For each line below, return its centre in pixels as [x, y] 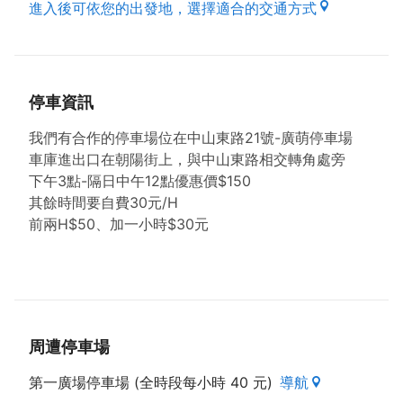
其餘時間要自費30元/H [103, 202]
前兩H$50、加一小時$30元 [119, 224]
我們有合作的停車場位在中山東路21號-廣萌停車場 [191, 138]
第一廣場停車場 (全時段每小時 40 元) [151, 382]
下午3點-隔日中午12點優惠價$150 [140, 181]
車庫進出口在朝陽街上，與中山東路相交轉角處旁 [187, 159]
